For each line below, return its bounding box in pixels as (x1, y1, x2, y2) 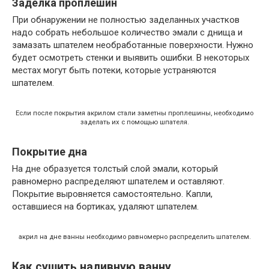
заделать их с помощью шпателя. (80, 118, 189, 126)
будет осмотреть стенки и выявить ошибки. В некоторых (12, 52, 249, 63)
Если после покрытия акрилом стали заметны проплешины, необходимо (16, 109, 253, 117)
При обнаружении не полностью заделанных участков (12, 14, 240, 25)
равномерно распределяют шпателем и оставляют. (12, 175, 225, 187)
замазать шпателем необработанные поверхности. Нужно (12, 39, 253, 50)
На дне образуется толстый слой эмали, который (12, 163, 218, 174)
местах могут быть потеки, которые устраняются (12, 64, 216, 76)
